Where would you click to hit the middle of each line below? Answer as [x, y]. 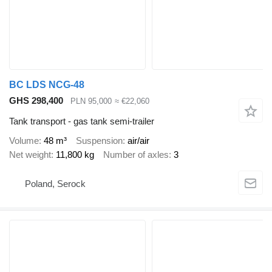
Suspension [99, 140]
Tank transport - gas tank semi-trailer [82, 121]
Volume [24, 140]
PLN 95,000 [91, 101]
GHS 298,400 [36, 100]
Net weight [30, 154]
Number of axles [136, 154]
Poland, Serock [55, 183]
